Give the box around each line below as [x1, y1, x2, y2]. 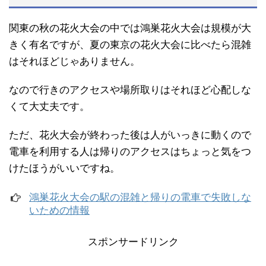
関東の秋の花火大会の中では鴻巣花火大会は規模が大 [9, 23, 251, 34]
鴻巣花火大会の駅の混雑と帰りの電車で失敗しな [29, 192, 251, 203]
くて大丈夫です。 [9, 101, 90, 112]
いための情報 [29, 205, 90, 216]
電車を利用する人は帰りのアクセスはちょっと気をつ [9, 146, 251, 157]
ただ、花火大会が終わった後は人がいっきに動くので [9, 129, 251, 141]
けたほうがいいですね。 [9, 163, 120, 174]
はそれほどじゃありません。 [9, 56, 140, 67]
